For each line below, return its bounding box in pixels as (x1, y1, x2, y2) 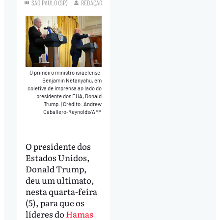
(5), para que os (25, 196, 84, 209)
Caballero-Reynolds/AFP (43, 108, 102, 115)
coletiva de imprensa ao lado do (27, 84, 102, 91)
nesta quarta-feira (25, 185, 97, 198)
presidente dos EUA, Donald (36, 92, 102, 99)
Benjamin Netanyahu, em (42, 77, 102, 83)
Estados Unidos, (25, 151, 90, 164)
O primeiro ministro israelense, (29, 69, 102, 76)
